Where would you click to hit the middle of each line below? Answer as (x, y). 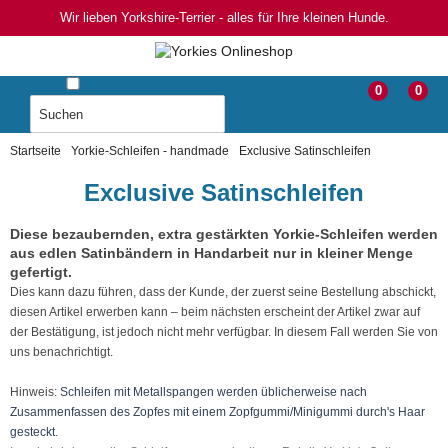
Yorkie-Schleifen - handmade (150, 150)
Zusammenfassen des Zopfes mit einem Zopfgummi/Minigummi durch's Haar (217, 412)
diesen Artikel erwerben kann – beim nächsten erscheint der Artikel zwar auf (215, 312)
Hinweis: (35, 392)
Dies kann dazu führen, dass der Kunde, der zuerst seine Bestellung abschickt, (223, 292)
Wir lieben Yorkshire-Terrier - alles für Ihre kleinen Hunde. (224, 17)
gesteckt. (34, 432)
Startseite (35, 150)
